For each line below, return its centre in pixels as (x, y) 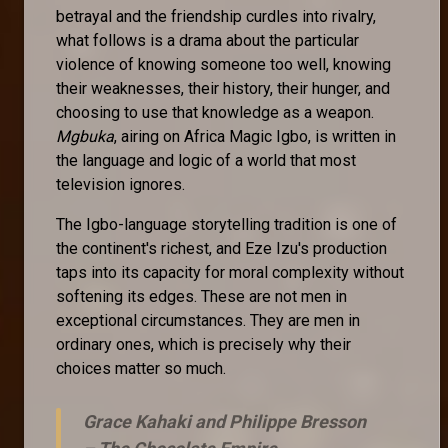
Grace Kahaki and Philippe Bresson (224, 421)
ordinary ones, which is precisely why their (203, 344)
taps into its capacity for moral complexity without (230, 272)
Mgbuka (85, 136)
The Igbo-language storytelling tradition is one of (226, 224)
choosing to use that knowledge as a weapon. (215, 112)
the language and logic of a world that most (206, 160)
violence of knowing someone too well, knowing (223, 64)
